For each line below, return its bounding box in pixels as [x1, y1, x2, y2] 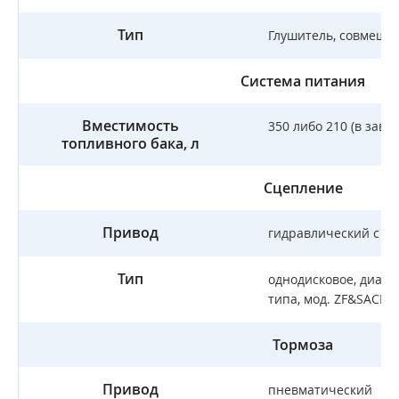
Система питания [240, 71, 365, 91]
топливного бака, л [61, 134, 199, 153]
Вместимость [81, 116, 179, 135]
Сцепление [263, 178, 343, 198]
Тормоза [273, 335, 333, 354]
